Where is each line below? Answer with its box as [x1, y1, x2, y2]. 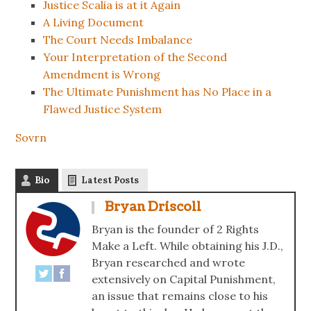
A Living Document [43, 15, 144, 29]
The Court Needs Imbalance [43, 32, 193, 47]
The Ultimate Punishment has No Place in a [43, 84, 272, 99]
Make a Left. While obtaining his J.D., [92, 238, 284, 253]
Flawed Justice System [43, 101, 162, 116]
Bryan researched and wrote [92, 255, 246, 269]
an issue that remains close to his [92, 288, 269, 303]
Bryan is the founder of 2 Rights [92, 221, 260, 236]
